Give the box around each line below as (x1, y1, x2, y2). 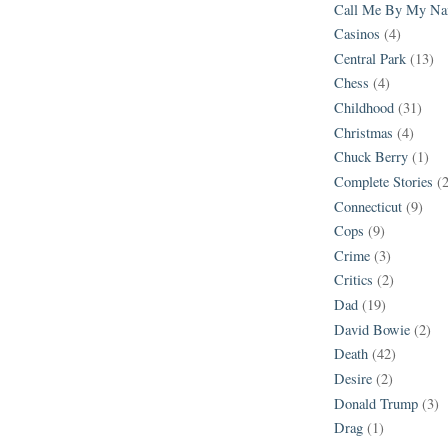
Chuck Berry (334, 147, 408, 167)
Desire (334, 368, 372, 388)
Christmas (334, 122, 393, 142)
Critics (334, 270, 373, 290)
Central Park (334, 48, 406, 68)
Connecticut (334, 196, 402, 216)
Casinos (334, 24, 380, 44)
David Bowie (334, 319, 410, 339)
